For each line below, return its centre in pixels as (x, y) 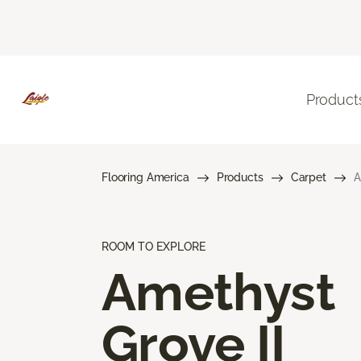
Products (240, 177)
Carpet (308, 177)
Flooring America (145, 177)
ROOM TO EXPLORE (154, 246)
